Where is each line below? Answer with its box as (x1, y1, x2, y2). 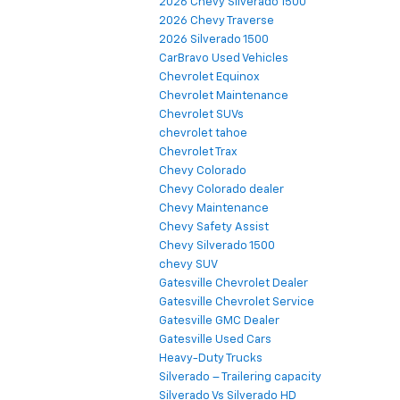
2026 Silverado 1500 (159, 34, 269, 46)
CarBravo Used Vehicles (159, 53, 288, 65)
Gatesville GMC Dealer (159, 315, 279, 328)
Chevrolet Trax (159, 146, 237, 159)
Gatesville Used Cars (159, 334, 271, 346)
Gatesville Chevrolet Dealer (159, 278, 308, 290)
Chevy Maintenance (159, 203, 269, 215)
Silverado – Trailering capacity (159, 371, 321, 384)
